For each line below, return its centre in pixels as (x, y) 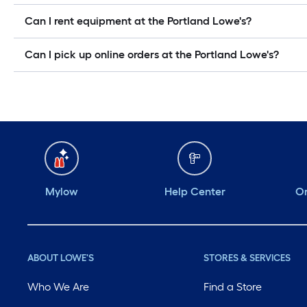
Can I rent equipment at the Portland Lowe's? (138, 21)
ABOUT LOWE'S (61, 258)
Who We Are (58, 287)
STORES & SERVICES (247, 258)
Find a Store (233, 287)
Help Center (195, 192)
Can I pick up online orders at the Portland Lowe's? (152, 55)
